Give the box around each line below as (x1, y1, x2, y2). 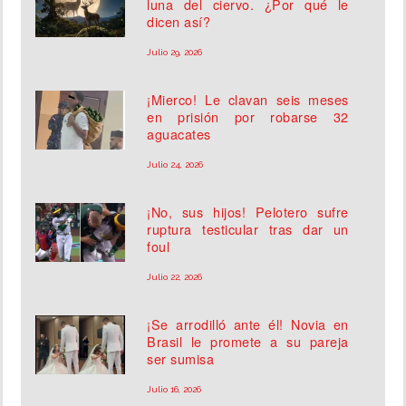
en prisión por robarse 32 (147, 107, 349, 127)
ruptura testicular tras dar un (147, 219, 349, 239)
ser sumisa (147, 349, 215, 369)
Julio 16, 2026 (147, 384, 202, 395)
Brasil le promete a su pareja (147, 332, 349, 352)
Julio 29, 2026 (147, 47, 203, 58)
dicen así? (147, 12, 211, 32)
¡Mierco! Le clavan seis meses (147, 90, 349, 110)
